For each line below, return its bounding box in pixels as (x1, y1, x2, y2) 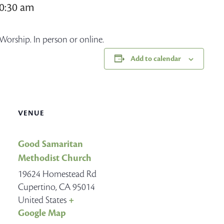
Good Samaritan (18, 138, 83, 150)
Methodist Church (18, 152, 91, 164)
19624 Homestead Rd (18, 168, 96, 180)
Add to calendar (130, 54, 181, 63)
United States (18, 194, 66, 206)
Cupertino (18, 181, 55, 193)
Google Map (18, 207, 66, 219)
